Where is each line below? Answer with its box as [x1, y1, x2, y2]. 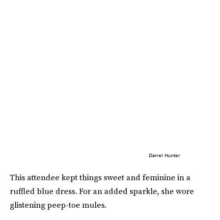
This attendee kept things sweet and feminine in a [10, 172, 191, 183]
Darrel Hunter [148, 152, 180, 159]
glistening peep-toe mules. [10, 199, 107, 211]
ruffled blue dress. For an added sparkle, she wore [10, 186, 194, 197]
